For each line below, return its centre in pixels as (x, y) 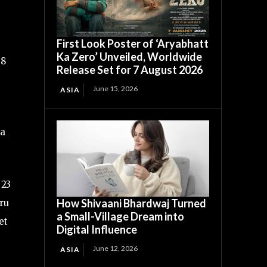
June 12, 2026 (116, 249)
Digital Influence (97, 230)
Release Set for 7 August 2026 (130, 70)
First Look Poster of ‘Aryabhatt (133, 44)
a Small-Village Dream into (121, 217)
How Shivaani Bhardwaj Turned (132, 204)
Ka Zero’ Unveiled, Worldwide (130, 57)
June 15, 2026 (116, 89)
